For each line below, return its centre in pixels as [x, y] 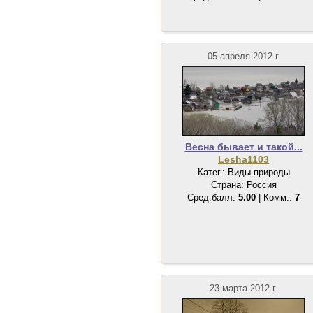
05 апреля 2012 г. [243, 56]
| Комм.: [275, 197]
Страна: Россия [243, 185]
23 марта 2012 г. [243, 288]
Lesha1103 [243, 159]
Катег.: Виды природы [243, 172]
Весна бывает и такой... [243, 147]
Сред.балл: [213, 197]
